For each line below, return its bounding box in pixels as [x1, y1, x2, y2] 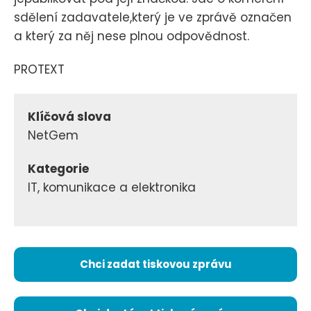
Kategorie [28, 160, 89, 178]
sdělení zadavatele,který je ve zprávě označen [14, 8, 292, 26]
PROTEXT [14, 60, 65, 78]
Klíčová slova [28, 108, 111, 126]
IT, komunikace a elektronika [28, 179, 196, 196]
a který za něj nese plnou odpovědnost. [14, 27, 249, 44]
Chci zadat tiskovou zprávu [79, 256, 232, 271]
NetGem [28, 127, 78, 144]
